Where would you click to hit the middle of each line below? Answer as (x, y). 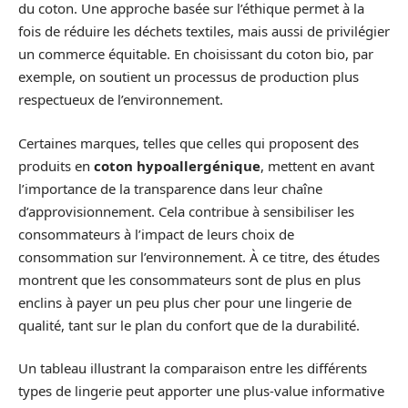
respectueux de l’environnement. (121, 99)
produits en (56, 165)
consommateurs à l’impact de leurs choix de (156, 234)
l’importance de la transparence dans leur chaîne (170, 188)
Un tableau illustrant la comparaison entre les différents (193, 368)
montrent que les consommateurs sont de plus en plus (189, 279)
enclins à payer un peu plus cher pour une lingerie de (185, 302)
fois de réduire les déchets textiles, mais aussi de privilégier (204, 31)
